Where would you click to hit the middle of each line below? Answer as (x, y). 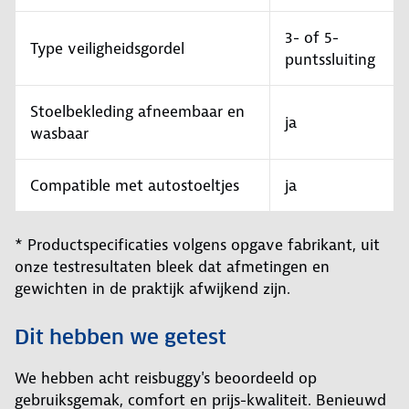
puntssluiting (330, 60)
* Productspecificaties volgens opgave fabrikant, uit (197, 245)
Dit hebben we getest (121, 337)
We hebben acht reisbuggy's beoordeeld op (166, 378)
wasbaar (59, 134)
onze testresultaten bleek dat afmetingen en (172, 267)
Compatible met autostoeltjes (135, 186)
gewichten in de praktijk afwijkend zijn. (152, 289)
